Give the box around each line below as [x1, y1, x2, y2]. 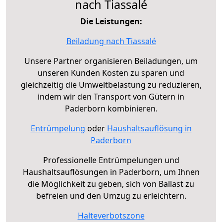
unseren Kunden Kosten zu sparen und [38, 67, 184, 79]
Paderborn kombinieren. [64, 103, 158, 114]
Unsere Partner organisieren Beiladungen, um [24, 55, 198, 67]
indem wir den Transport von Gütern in [38, 91, 184, 103]
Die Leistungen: [80, 16, 142, 27]
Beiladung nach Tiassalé [66, 36, 156, 47]
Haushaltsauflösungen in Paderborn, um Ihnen [22, 166, 200, 178]
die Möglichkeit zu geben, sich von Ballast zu [28, 178, 194, 190]
